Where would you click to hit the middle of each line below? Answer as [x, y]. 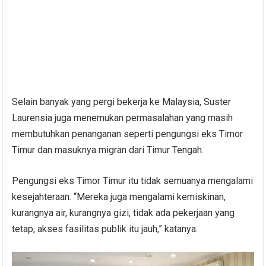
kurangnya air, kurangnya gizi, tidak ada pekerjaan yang [123, 213]
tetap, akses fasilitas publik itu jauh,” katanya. [105, 229]
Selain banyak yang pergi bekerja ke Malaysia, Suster [122, 102]
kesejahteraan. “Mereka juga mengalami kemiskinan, [119, 197]
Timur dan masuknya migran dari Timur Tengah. [108, 150]
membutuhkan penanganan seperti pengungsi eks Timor [128, 134]
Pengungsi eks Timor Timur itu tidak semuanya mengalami [133, 180]
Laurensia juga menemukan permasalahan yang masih [123, 118]
